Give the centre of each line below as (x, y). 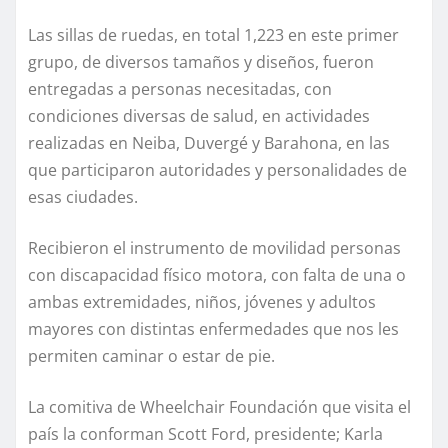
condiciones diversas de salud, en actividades (199, 116)
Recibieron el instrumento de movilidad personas (214, 248)
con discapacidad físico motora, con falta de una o (217, 275)
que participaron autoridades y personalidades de (217, 170)
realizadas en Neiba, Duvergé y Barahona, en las (209, 143)
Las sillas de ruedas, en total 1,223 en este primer (213, 35)
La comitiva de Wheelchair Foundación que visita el (219, 407)
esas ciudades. (83, 197)
